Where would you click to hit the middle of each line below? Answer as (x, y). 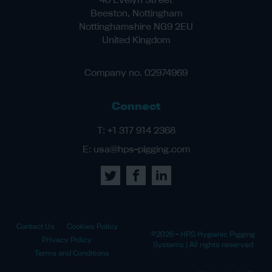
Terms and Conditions (72, 253)
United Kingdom (136, 40)
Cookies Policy (92, 226)
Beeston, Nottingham (136, 13)
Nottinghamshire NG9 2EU (136, 27)
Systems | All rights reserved (203, 245)
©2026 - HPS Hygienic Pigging (203, 234)
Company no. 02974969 (136, 73)
